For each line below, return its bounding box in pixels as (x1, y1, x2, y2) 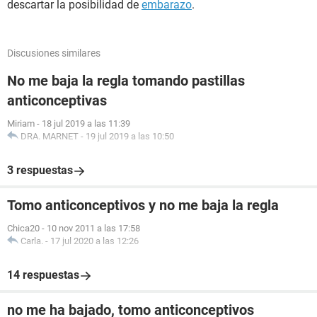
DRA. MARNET (21, 131, 79, 142)
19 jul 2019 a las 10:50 (86, 131, 174, 142)
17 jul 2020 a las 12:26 (50, 236, 139, 246)
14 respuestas (7, 268, 79, 282)
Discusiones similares (7, 47, 100, 59)
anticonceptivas (7, 92, 107, 109)
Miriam (7, 118, 35, 129)
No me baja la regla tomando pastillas (7, 72, 245, 89)
